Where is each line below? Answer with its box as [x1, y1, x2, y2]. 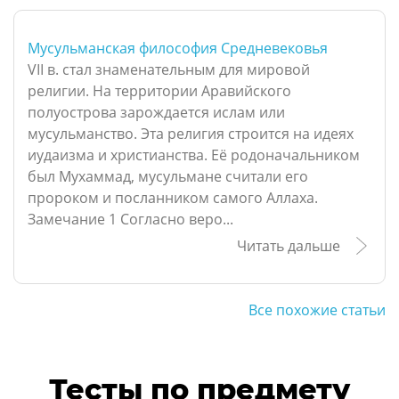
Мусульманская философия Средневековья [28, 38, 328, 59]
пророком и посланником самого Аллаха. [28, 188, 318, 208]
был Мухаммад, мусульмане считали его [28, 167, 308, 187]
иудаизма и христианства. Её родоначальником [28, 145, 360, 166]
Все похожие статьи [248, 299, 386, 320]
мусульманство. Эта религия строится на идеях [28, 124, 354, 144]
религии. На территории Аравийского [28, 81, 291, 102]
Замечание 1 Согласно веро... [28, 209, 233, 230]
